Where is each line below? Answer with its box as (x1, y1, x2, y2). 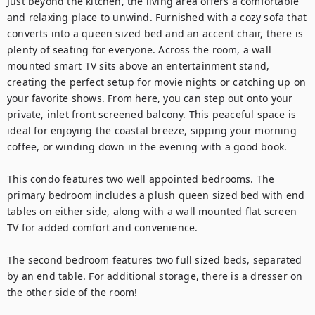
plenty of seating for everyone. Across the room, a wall (7, 43, 272, 56)
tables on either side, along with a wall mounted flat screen (7, 205, 297, 218)
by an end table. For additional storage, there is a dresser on (7, 269, 303, 283)
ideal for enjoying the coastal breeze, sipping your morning (7, 124, 297, 137)
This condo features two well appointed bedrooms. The (7, 172, 275, 186)
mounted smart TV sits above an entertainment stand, (7, 59, 270, 72)
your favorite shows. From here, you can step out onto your (7, 91, 293, 105)
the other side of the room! (7, 285, 138, 299)
